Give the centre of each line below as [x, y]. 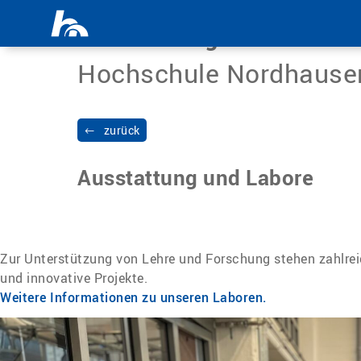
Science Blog [147, 37]
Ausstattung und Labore [195, 177]
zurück [122, 130]
